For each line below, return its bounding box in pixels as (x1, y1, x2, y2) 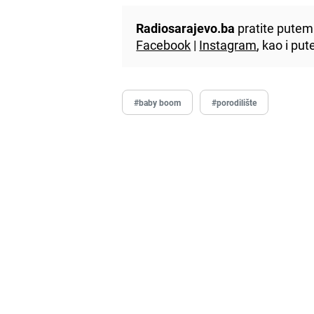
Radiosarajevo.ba (136, 19, 235, 36)
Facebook (136, 36, 191, 53)
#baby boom (134, 96, 182, 108)
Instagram (199, 36, 257, 53)
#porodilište (212, 96, 257, 108)
